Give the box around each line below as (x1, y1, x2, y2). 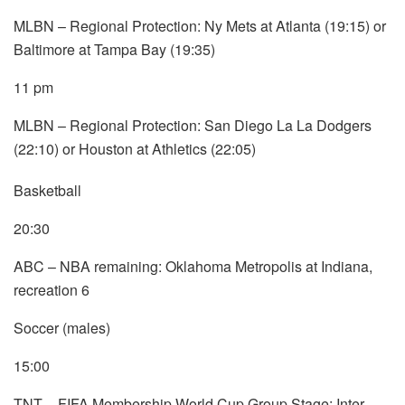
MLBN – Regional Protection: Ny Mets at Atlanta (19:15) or (14, 14, 386, 36)
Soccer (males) (14, 316, 110, 338)
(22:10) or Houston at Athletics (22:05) (14, 137, 256, 159)
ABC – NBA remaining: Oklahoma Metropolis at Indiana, (14, 255, 372, 277)
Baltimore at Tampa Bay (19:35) (14, 38, 215, 60)
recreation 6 (14, 278, 89, 300)
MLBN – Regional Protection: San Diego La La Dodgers (14, 114, 372, 136)
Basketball (14, 179, 81, 201)
